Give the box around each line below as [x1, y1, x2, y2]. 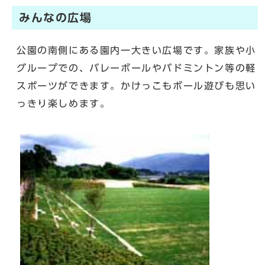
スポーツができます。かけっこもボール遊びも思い [17, 81, 256, 91]
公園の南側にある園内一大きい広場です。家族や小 [17, 46, 256, 56]
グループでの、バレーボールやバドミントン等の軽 [17, 63, 256, 73]
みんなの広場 [19, 12, 92, 24]
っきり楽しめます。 [17, 99, 111, 109]
